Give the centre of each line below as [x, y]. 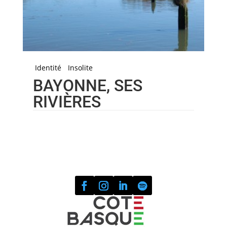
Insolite [80, 67]
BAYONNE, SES [87, 85]
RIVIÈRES [67, 102]
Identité [48, 67]
